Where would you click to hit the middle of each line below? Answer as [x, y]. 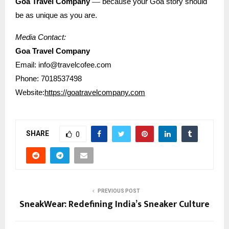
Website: [30, 93]
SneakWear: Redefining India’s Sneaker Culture [114, 204]
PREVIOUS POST [119, 191]
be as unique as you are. [56, 16]
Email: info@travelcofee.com [63, 65]
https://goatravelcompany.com [95, 93]
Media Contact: [41, 37]
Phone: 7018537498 [49, 79]
